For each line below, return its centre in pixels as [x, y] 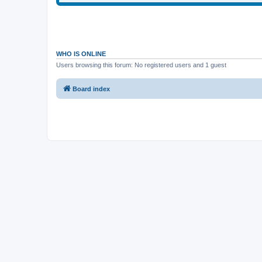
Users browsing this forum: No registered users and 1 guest [141, 65]
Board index [91, 89]
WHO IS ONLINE [81, 54]
